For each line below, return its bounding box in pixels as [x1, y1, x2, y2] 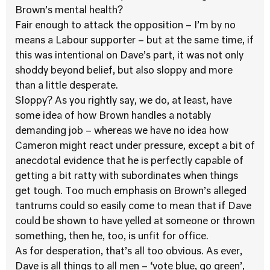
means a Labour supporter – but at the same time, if [15, 36, 254, 46]
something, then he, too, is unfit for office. [15, 232, 209, 242]
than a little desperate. [15, 81, 118, 91]
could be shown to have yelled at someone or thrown [15, 217, 255, 227]
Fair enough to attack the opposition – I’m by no [15, 21, 236, 31]
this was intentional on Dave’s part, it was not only [15, 51, 243, 61]
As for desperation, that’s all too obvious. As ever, [15, 247, 242, 257]
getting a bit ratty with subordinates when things [15, 172, 238, 181]
